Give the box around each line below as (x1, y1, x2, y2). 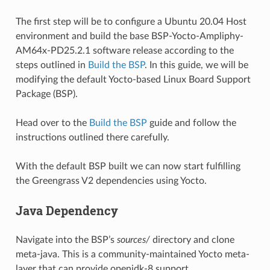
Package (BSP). (15, 89, 78, 99)
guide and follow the (146, 118, 236, 128)
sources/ (116, 235, 150, 245)
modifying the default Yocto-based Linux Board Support (15, 75, 251, 84)
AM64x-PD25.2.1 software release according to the (15, 46, 234, 55)
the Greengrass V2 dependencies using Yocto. (15, 176, 207, 186)
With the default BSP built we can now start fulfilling (15, 162, 240, 171)
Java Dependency (15, 202, 118, 218)
